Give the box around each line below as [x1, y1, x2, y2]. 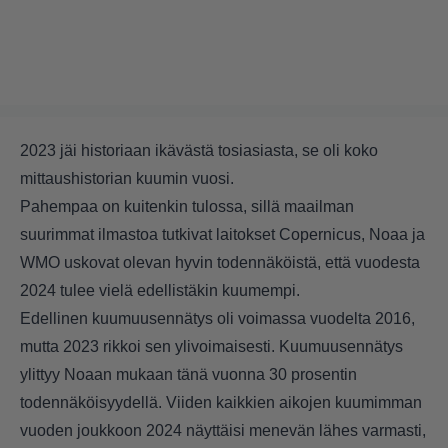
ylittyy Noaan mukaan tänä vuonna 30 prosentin [20, 366, 357, 384]
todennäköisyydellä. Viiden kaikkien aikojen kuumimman [20, 394, 422, 412]
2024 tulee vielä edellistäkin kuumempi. [20, 282, 300, 300]
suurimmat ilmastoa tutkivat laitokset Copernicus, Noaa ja [20, 226, 425, 244]
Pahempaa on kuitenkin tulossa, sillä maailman [20, 198, 354, 216]
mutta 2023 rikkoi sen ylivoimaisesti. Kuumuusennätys [20, 338, 403, 356]
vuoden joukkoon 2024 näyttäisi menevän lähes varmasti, [20, 422, 426, 440]
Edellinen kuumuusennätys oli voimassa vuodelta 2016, [20, 310, 415, 328]
